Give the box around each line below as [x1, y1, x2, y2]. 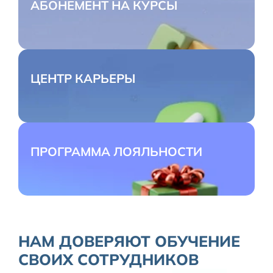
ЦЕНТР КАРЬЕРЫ [30, 70, 135, 86]
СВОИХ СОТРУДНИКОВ [18, 249, 199, 269]
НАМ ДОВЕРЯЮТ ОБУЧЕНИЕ [18, 231, 240, 250]
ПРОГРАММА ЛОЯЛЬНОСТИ [30, 143, 202, 159]
